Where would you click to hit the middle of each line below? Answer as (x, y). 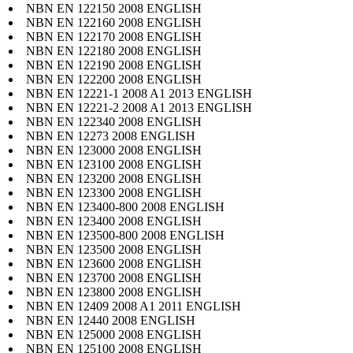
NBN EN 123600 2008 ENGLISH (114, 263)
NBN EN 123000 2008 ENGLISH (114, 150)
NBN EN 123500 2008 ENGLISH (114, 249)
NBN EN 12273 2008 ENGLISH (111, 136)
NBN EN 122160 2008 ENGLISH (114, 22)
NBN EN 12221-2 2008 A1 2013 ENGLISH (139, 107)
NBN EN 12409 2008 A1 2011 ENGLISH (134, 306)
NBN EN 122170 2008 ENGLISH (114, 36)
